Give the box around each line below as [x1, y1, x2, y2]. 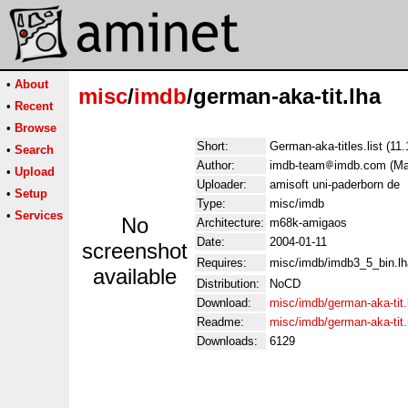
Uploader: [197, 178, 247, 191]
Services [15, 209, 63, 222]
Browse [15, 121, 56, 135]
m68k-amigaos [270, 216, 347, 229]
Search [15, 143, 54, 157]
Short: [197, 139, 229, 153]
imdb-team [270, 158, 325, 172]
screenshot [82, 239, 188, 263]
